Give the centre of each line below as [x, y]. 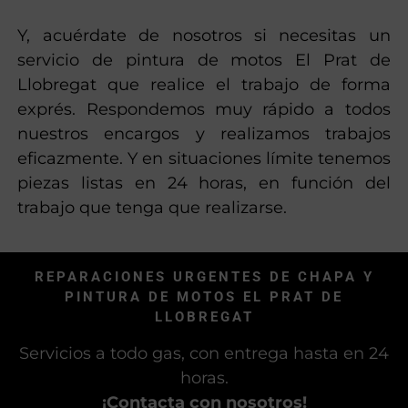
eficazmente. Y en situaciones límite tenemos [204, 158]
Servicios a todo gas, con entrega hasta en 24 [204, 354]
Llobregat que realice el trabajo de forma [204, 84]
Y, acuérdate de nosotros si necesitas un [204, 35]
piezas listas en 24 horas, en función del [204, 183]
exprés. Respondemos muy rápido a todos [204, 109]
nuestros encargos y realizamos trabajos [204, 133]
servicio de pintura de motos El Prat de [204, 60]
